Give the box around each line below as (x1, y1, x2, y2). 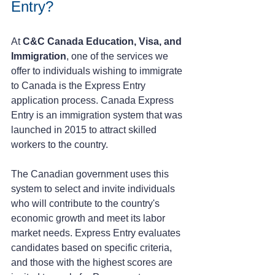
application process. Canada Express (11, 95, 176, 106)
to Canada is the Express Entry (11, 80, 148, 91)
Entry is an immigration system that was (11, 109, 185, 120)
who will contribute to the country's (11, 198, 162, 209)
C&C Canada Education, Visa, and (23, 36, 184, 47)
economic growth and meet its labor (11, 212, 168, 223)
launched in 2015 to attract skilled (11, 124, 159, 135)
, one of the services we (66, 50, 171, 61)
